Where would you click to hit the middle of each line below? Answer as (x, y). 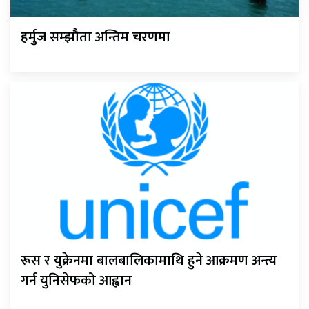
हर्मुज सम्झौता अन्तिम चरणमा (96, 38)
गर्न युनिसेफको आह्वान (76, 280)
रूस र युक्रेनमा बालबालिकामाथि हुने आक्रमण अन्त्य (149, 260)
